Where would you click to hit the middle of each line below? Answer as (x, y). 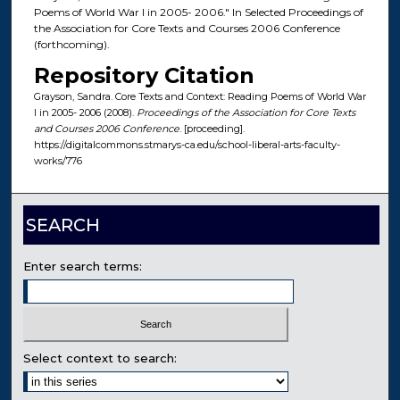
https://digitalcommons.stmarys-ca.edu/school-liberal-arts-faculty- (187, 145)
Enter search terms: (83, 267)
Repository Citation (144, 76)
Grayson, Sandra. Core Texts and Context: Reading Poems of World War (200, 97)
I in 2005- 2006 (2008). (85, 113)
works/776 (58, 161)
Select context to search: (100, 358)
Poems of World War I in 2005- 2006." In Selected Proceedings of (198, 12)
